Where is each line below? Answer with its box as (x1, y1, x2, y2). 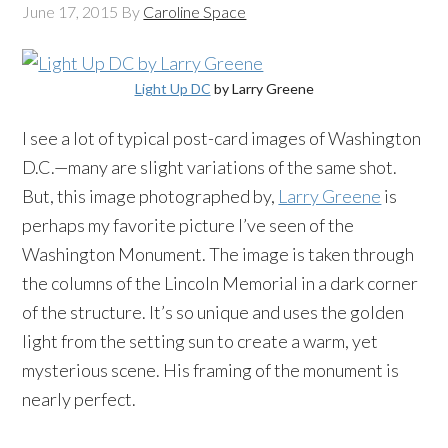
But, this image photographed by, (22, 185, 279, 207)
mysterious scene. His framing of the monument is (22, 359, 400, 381)
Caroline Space (143, 2, 247, 21)
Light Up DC (134, 80, 211, 97)
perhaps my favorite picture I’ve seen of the (22, 214, 355, 236)
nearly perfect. (22, 388, 137, 410)
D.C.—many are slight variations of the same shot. (22, 156, 398, 178)
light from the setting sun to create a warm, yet (22, 330, 379, 352)
